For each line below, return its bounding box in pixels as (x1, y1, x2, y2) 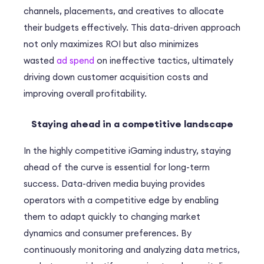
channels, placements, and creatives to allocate (24, 5, 224, 17)
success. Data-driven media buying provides (24, 178, 205, 190)
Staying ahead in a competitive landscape (31, 118, 233, 130)
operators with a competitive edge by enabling (24, 194, 219, 206)
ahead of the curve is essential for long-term (24, 161, 210, 173)
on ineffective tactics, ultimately (94, 55, 233, 67)
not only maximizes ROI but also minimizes (24, 38, 199, 50)
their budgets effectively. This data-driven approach (24, 22, 240, 34)
